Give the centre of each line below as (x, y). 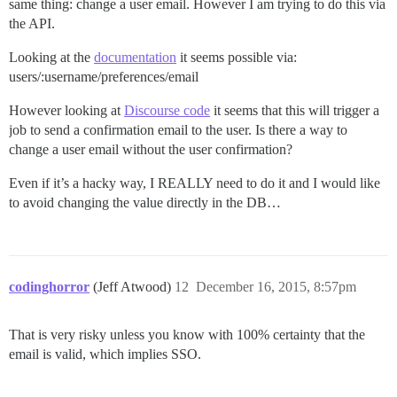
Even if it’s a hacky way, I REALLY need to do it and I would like (195, 183)
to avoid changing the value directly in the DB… (145, 203)
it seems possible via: (237, 58)
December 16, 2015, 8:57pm (276, 287)
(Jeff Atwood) (134, 287)
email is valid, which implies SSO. (105, 354)
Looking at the (51, 58)
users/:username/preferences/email (104, 77)
